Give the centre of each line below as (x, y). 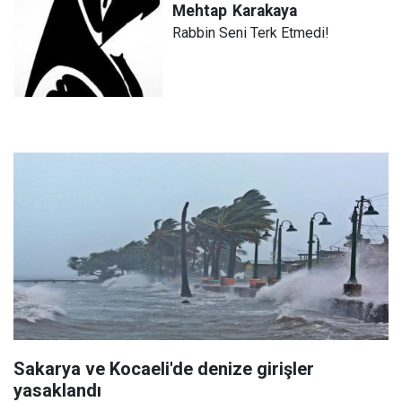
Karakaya (265, 11)
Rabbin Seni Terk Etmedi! (251, 33)
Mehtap (200, 11)
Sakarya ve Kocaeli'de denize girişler (164, 368)
